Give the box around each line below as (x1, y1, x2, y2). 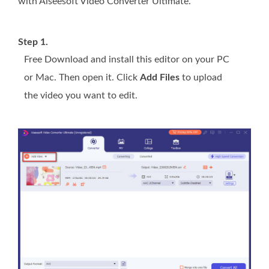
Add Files (140, 72, 180, 82)
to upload (180, 72, 222, 82)
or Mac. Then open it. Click (24, 72, 140, 82)
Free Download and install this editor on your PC (24, 54, 229, 64)
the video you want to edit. (24, 90, 138, 100)
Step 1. (18, 37, 48, 47)
